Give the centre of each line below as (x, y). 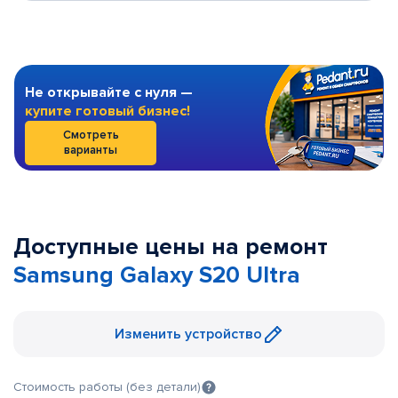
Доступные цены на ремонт (171, 247)
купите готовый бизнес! (107, 111)
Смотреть (91, 135)
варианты (91, 150)
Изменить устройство (188, 334)
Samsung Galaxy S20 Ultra (157, 275)
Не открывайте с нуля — (109, 92)
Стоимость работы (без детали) (107, 387)
